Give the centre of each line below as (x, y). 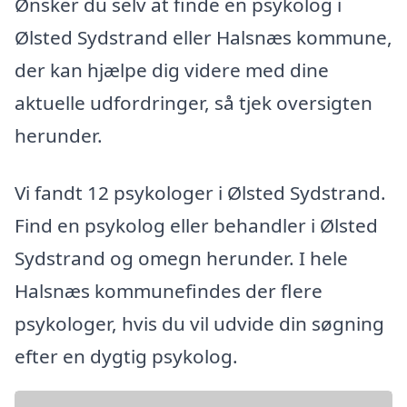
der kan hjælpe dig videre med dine (172, 69)
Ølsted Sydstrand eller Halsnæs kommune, (203, 37)
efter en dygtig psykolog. (126, 357)
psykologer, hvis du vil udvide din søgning (199, 324)
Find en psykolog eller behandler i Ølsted (196, 226)
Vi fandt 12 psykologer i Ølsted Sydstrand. (200, 193)
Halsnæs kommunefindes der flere (169, 291)
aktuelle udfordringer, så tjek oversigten (194, 102)
